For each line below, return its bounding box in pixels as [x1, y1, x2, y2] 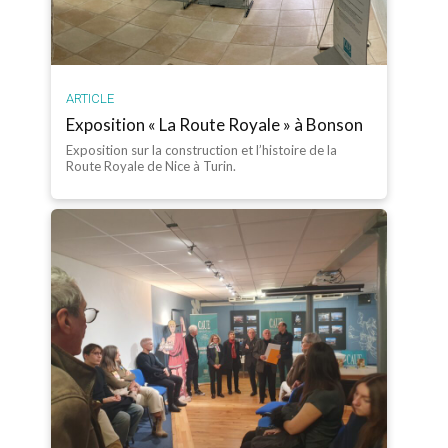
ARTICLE [66, 91, 115, 107]
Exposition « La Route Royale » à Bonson [66, 114, 364, 136]
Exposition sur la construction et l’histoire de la [66, 142, 338, 159]
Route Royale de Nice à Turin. [66, 158, 237, 175]
